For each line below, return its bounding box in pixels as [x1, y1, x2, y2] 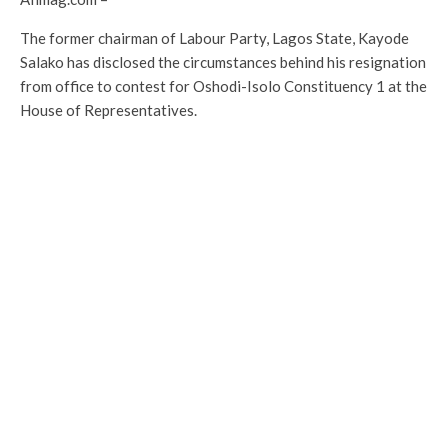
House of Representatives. [20, 101, 197, 119]
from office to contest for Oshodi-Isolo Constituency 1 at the [20, 77, 427, 95]
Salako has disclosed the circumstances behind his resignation [20, 53, 426, 71]
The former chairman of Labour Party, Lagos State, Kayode [20, 29, 409, 47]
